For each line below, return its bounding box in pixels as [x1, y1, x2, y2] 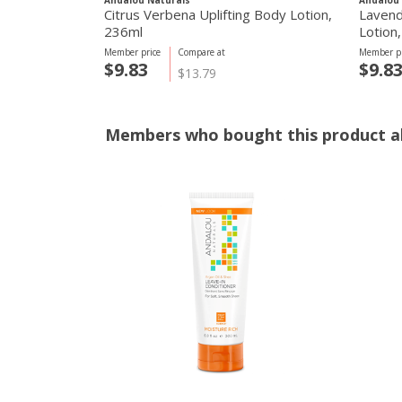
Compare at [178, 46, 225, 58]
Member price [104, 46, 161, 58]
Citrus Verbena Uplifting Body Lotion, [104, 5, 332, 23]
